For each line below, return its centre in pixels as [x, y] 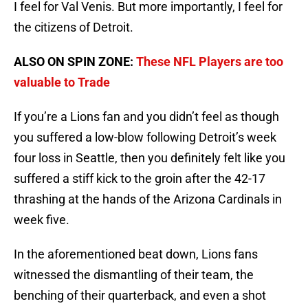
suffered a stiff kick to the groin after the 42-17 [140, 179]
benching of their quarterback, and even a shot [140, 296]
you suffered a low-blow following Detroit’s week [145, 137]
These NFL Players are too [210, 62]
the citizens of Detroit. [74, 27]
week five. [42, 220]
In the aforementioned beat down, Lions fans [136, 254]
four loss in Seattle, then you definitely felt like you [150, 158]
